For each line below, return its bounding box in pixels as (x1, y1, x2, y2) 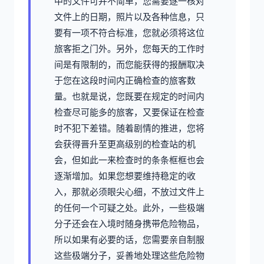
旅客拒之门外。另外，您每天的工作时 (54, 43, 204, 55)
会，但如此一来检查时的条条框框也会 (54, 154, 204, 166)
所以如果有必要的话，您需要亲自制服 (54, 234, 204, 246)
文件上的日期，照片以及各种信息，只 (54, 11, 204, 23)
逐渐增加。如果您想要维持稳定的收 (54, 170, 196, 182)
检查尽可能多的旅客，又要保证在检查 (54, 107, 204, 118)
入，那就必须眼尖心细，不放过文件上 (54, 186, 204, 198)
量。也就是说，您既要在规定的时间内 (54, 91, 204, 103)
